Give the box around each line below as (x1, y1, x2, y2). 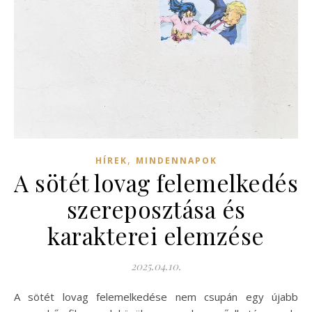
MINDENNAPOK (135, 154, 217, 166)
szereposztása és (66, 193, 246, 224)
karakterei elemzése (47, 219, 265, 251)
